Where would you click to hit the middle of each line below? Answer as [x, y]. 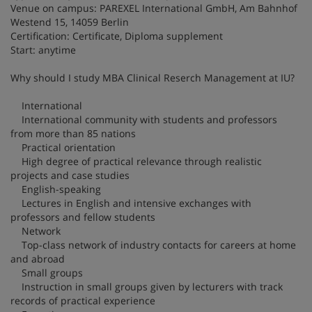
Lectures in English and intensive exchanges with [131, 203]
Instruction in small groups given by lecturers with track [147, 286]
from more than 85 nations [73, 133]
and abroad [38, 258]
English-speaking [56, 189]
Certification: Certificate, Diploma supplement [117, 36]
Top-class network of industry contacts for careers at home [153, 244]
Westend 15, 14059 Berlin [70, 22]
